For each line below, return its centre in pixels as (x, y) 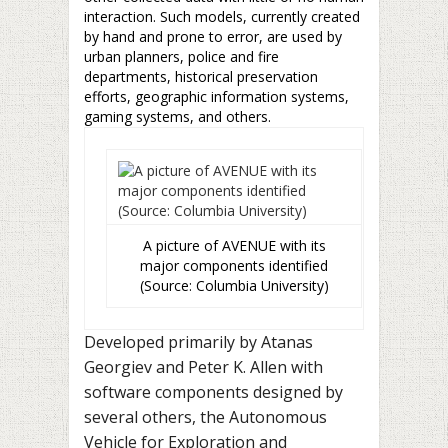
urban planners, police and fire (181, 56)
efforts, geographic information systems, (216, 96)
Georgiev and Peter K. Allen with (203, 367)
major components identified (234, 265)
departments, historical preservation (201, 76)
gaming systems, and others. (177, 116)
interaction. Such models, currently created (222, 16)
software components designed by (213, 392)
